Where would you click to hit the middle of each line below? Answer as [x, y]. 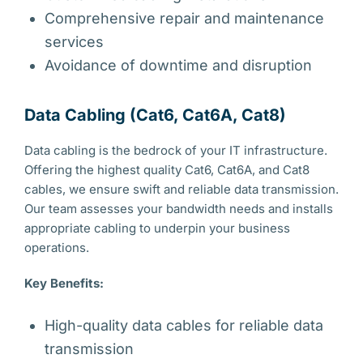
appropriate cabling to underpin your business [157, 228]
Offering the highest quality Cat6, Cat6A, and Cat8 [167, 170]
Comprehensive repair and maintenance [184, 18]
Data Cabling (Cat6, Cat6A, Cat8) [155, 115]
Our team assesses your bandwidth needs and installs [179, 209]
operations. [57, 248]
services [74, 42]
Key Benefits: [64, 283]
